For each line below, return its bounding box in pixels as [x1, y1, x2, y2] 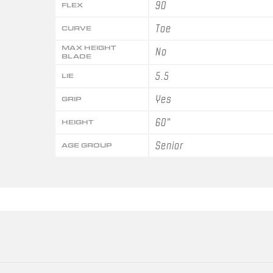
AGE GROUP [61, 140, 112, 150]
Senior [155, 140, 183, 151]
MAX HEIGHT [61, 43, 116, 52]
